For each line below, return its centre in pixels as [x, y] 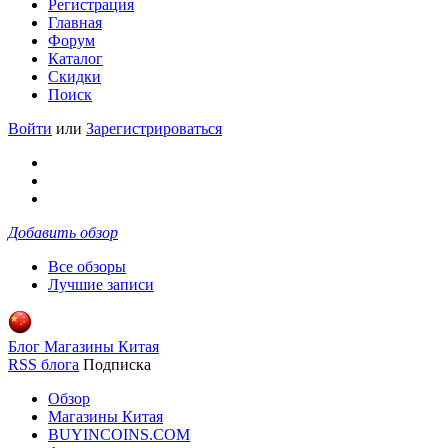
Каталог [75, 58]
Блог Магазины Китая [83, 346]
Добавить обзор [63, 232]
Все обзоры [87, 266]
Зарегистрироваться [154, 128]
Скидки [74, 76]
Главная [75, 22]
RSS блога [43, 364]
